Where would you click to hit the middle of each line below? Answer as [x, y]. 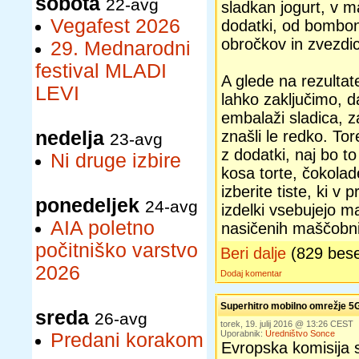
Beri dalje [253, 253]
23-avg [136, 139]
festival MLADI [101, 71]
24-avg [171, 206]
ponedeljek [87, 206]
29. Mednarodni [121, 48]
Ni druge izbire [116, 161]
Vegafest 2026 [115, 26]
